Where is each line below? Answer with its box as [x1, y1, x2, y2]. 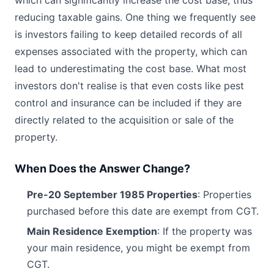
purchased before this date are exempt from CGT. [27, 205, 259, 217]
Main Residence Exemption [27, 225, 157, 237]
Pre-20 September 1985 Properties [27, 188, 198, 201]
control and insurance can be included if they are [15, 97, 242, 109]
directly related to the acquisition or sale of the [15, 114, 234, 126]
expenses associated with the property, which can [15, 45, 247, 57]
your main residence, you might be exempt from [27, 242, 250, 254]
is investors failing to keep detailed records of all [15, 28, 242, 40]
